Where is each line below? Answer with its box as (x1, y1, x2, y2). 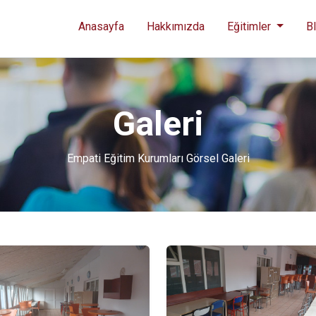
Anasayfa (78, 20, 125, 34)
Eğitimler (227, 20, 274, 34)
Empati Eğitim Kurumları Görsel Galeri (66, 152, 250, 165)
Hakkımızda (147, 20, 205, 34)
